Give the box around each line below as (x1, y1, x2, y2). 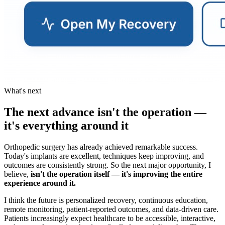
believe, (4, 169, 31, 178)
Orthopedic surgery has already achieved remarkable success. (4, 142, 198, 151)
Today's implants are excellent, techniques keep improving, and (4, 151, 204, 160)
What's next (4, 86, 41, 95)
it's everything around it (4, 119, 129, 132)
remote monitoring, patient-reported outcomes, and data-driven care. (4, 204, 218, 213)
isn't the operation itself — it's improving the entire (31, 169, 202, 178)
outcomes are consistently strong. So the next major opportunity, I (4, 160, 211, 169)
